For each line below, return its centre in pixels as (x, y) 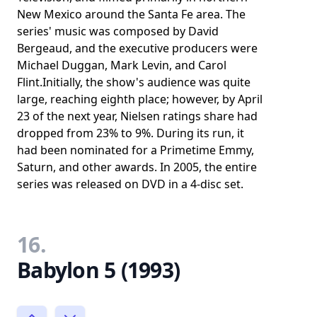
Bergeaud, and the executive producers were (137, 48)
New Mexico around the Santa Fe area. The (131, 14)
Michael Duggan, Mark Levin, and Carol (122, 65)
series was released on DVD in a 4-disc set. (130, 184)
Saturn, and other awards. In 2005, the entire (137, 167)
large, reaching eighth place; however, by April (140, 99)
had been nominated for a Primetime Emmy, (136, 150)
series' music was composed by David (118, 31)
